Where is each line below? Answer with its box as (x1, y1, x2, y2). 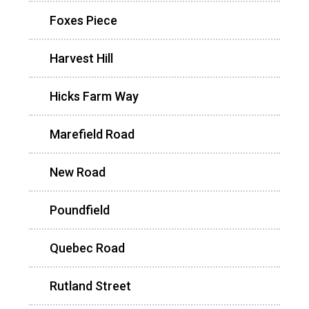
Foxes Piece (50, 12, 117, 28)
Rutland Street (50, 278, 131, 293)
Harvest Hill (50, 50, 113, 66)
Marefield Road (50, 126, 134, 141)
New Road (50, 164, 106, 179)
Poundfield (50, 202, 110, 217)
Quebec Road (50, 240, 125, 255)
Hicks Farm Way (50, 88, 139, 103)
